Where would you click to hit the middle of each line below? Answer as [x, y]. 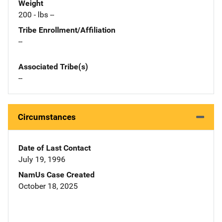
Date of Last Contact [55, 148]
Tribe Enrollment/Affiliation [67, 30]
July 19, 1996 [42, 160]
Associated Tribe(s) [53, 67]
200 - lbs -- [36, 15]
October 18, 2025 [48, 186]
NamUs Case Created [56, 175]
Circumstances [47, 117]
